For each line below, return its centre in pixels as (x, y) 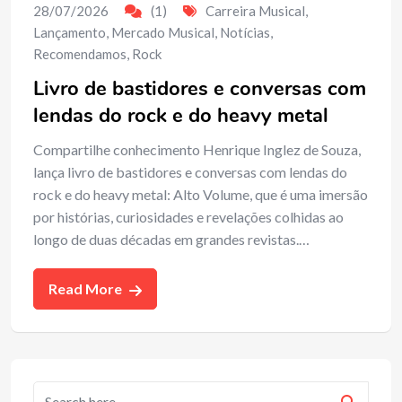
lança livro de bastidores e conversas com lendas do (190, 172)
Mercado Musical (163, 33)
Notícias (245, 33)
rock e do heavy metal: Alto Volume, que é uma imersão (201, 195)
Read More (87, 289)
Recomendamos (80, 54)
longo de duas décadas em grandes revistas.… (171, 240)
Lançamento (70, 33)
